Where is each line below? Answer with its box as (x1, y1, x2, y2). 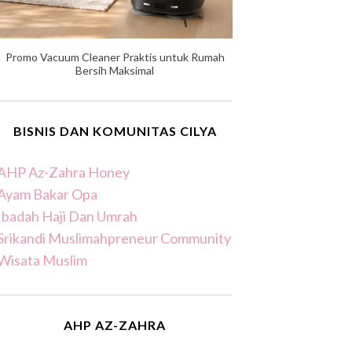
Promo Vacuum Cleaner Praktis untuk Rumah (5, 50, 225, 64)
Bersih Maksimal (75, 64, 154, 77)
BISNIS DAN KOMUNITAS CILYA (13, 123, 217, 138)
